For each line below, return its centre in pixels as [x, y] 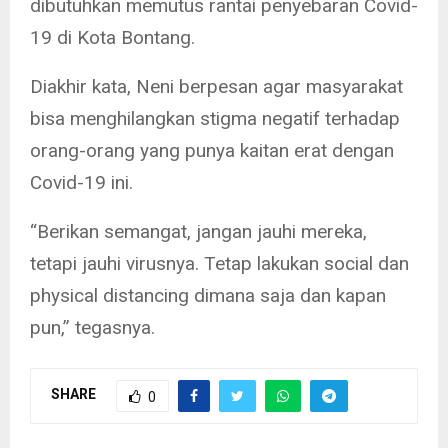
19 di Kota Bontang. [112, 37]
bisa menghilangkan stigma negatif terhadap [215, 118]
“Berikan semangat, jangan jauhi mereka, [198, 231]
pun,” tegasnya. [92, 327]
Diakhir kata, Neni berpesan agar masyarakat [216, 86]
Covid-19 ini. [81, 182]
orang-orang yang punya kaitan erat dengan [212, 150]
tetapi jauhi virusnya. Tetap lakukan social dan [219, 263]
